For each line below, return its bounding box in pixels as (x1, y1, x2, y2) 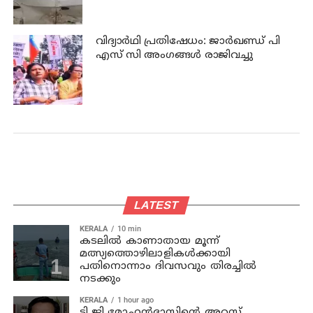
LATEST (133, 198, 180, 211)
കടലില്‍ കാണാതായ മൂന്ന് (79, 234, 220, 248)
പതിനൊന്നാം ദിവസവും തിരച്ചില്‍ (79, 259, 257, 273)
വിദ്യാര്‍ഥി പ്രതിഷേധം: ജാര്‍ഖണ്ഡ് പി (95, 35, 280, 49)
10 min (117, 224, 141, 233)
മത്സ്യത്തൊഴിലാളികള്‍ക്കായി (79, 247, 231, 261)
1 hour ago (117, 295, 154, 305)
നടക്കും (79, 272, 122, 286)
